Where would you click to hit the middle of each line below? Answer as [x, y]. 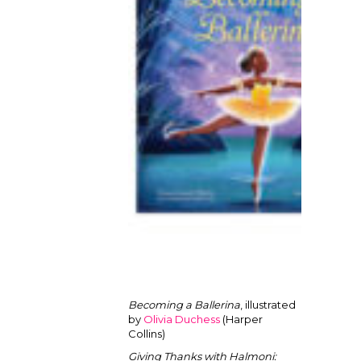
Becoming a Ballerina [184, 305]
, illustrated [268, 305]
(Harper [241, 319]
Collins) [147, 334]
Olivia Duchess [182, 319]
